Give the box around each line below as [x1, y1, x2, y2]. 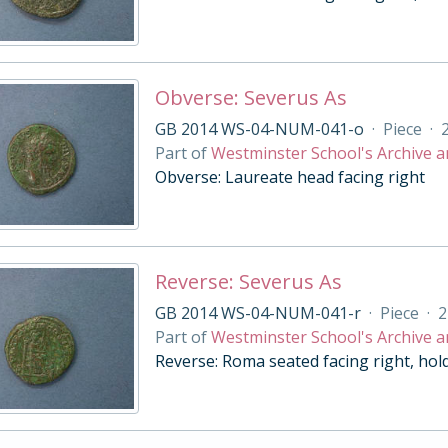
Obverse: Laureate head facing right [154, 166, 425, 188]
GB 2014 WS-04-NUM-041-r [154, 302, 361, 324]
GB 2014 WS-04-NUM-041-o [154, 118, 364, 140]
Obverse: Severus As [154, 84, 347, 111]
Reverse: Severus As [154, 268, 342, 295]
